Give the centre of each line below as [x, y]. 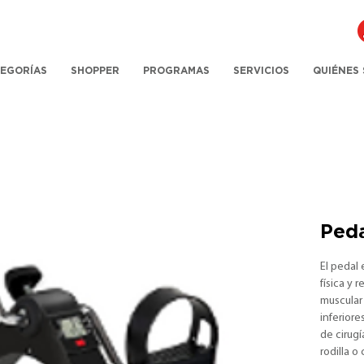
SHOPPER [95, 71]
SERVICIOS [262, 71]
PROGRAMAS [177, 71]
